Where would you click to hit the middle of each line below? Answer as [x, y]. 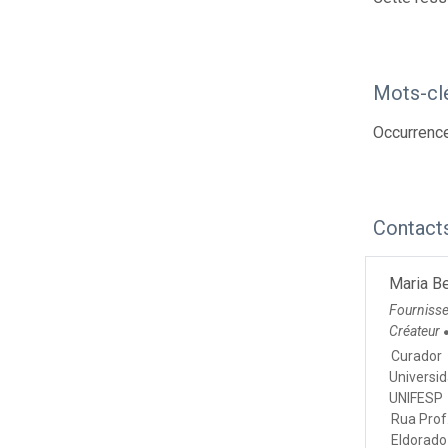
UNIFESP [416, 398]
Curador [417, 356]
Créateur [416, 331]
